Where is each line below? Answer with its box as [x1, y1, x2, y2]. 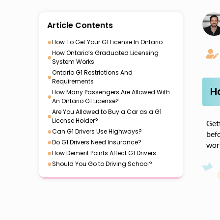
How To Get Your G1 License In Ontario [52, 38, 163, 46]
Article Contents [47, 20, 113, 31]
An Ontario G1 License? [52, 97, 119, 105]
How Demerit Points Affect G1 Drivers [52, 149, 156, 157]
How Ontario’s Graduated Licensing [52, 49, 159, 57]
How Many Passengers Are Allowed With [52, 88, 170, 96]
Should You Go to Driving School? [52, 160, 152, 168]
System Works [52, 57, 94, 66]
